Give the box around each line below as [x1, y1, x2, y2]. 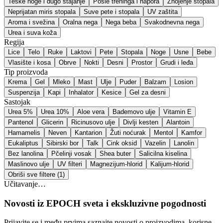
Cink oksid [107, 139, 137, 147]
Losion [174, 78, 193, 86]
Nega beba [106, 18, 136, 26]
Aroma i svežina [8, 18, 55, 26]
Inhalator [69, 88, 94, 96]
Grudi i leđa [160, 58, 193, 66]
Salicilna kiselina [139, 149, 187, 157]
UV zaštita [147, 7, 178, 15]
